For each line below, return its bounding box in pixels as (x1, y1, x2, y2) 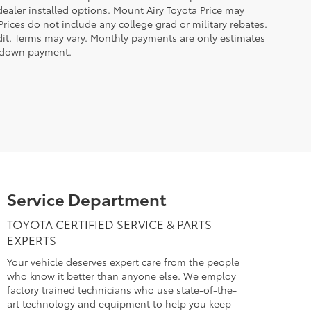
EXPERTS (7, 231, 57, 248)
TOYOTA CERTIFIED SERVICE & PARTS (7, 215, 212, 232)
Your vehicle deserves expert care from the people (7, 255, 240, 269)
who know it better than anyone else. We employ (7, 269, 237, 283)
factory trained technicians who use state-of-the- (7, 283, 237, 296)
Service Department (7, 187, 167, 210)
